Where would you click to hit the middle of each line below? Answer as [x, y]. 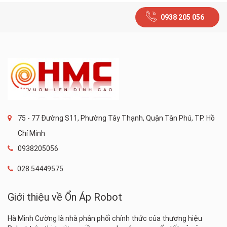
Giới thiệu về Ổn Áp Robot [65, 197]
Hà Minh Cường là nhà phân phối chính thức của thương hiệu [105, 218]
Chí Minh [31, 133]
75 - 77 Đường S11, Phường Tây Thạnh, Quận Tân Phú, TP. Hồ [116, 118]
